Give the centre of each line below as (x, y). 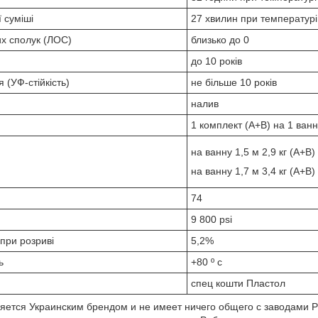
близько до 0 (220, 39)
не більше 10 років (234, 82)
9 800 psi (212, 219)
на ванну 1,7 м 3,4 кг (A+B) (253, 171)
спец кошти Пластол (238, 283)
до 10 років (216, 61)
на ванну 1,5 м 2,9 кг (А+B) (253, 152)
